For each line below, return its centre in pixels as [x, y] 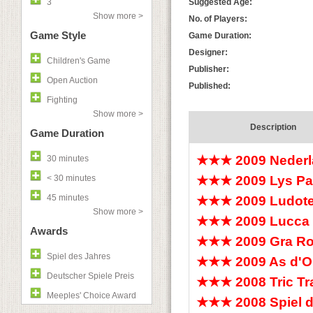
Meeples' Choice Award [92, 296]
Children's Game [79, 61]
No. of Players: [218, 19]
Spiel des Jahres [79, 256]
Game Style [58, 35]
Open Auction [72, 80]
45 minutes [68, 198]
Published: [210, 86]
